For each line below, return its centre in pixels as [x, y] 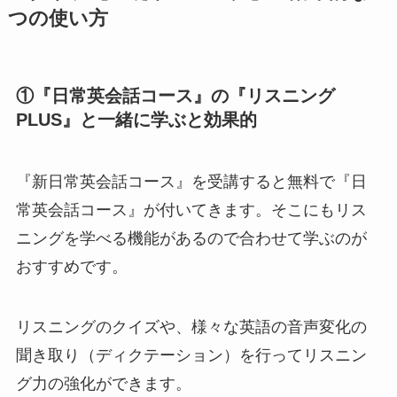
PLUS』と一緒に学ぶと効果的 [136, 120]
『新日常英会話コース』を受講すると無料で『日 [191, 181]
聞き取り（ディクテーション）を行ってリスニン [191, 355]
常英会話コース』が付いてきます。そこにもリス [191, 210]
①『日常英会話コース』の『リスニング [175, 96]
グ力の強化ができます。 [103, 383]
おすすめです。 [71, 266]
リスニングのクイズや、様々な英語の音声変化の [191, 327]
